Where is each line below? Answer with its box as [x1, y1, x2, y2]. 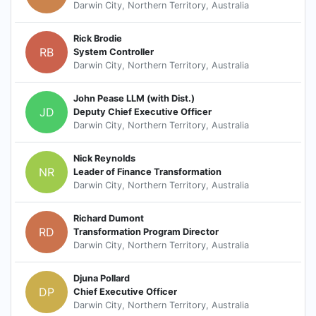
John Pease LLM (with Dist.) [73, 93, 195, 104]
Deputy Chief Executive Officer [73, 107, 212, 118]
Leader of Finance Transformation [73, 166, 221, 178]
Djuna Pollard [73, 273, 130, 284]
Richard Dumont [73, 213, 144, 224]
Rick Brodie [73, 33, 122, 44]
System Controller [73, 47, 154, 58]
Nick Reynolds [73, 153, 135, 164]
